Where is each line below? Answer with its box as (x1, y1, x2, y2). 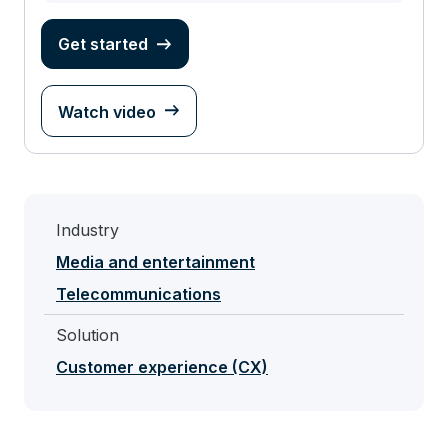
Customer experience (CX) (56, 357, 268, 377)
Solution (56, 325, 119, 345)
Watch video (58, 102, 156, 122)
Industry (56, 220, 119, 240)
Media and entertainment (56, 252, 255, 272)
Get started (58, 34, 148, 54)
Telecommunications (56, 284, 221, 304)
